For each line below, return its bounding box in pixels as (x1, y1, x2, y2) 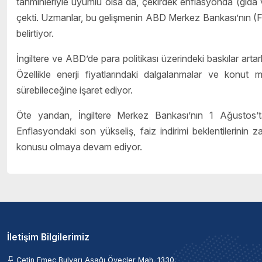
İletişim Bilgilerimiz (7, 232, 89, 243)
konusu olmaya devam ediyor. (16, 141, 142, 153)
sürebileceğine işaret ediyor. (16, 84, 133, 96)
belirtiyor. (16, 27, 54, 40)
